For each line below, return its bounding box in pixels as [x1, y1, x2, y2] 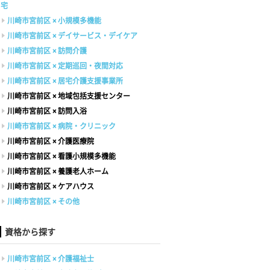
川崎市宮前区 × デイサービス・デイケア [7, 31, 137, 40]
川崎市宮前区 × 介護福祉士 [7, 254, 94, 263]
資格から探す [5, 227, 55, 237]
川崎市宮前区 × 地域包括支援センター [7, 92, 130, 101]
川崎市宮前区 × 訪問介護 [7, 46, 87, 55]
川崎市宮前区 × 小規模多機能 [7, 16, 101, 25]
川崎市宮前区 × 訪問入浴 [7, 107, 87, 116]
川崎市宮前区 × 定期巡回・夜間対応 [7, 61, 123, 71]
